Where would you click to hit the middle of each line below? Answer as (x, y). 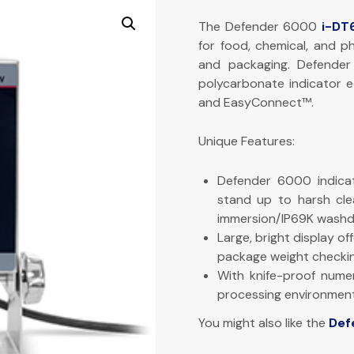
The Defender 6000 (260, 26)
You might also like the (263, 322)
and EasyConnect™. (256, 102)
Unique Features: (246, 141)
